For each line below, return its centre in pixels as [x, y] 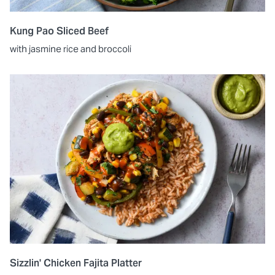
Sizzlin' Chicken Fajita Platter [76, 263]
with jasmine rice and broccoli [71, 48]
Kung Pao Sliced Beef [59, 31]
